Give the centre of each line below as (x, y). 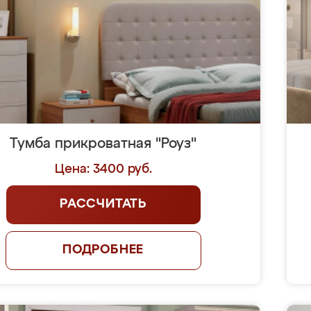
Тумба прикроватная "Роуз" (103, 144)
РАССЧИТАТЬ (103, 204)
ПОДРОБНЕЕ (103, 250)
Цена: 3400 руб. (103, 169)
